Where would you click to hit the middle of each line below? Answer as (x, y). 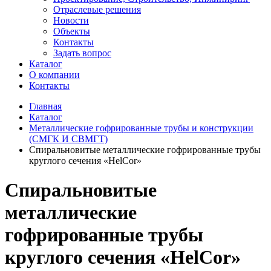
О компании (54, 75)
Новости (71, 20)
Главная (45, 106)
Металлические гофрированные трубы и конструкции (141, 128)
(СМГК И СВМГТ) (68, 139)
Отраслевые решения (97, 9)
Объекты (72, 31)
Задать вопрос (82, 53)
